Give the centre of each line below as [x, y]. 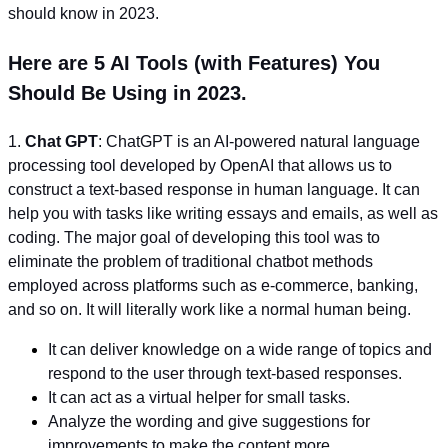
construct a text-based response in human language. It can [214, 189]
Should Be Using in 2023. [127, 93]
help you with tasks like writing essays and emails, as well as [223, 213]
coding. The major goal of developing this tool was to [194, 237]
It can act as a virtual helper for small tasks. [199, 397]
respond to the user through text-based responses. [225, 373]
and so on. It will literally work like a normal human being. [209, 309]
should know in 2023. [83, 13]
